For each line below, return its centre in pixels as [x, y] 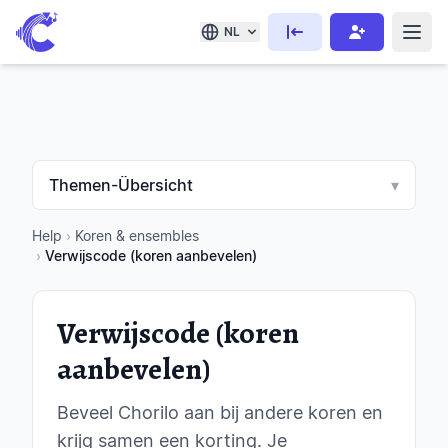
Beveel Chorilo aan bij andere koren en [220, 412]
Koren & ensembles [137, 235]
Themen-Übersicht [121, 185]
